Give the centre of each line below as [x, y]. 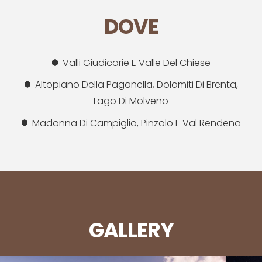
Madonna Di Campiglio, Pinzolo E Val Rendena [136, 123]
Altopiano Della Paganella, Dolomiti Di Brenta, [136, 85]
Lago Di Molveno [131, 101]
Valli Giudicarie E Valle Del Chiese [136, 63]
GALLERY [131, 230]
